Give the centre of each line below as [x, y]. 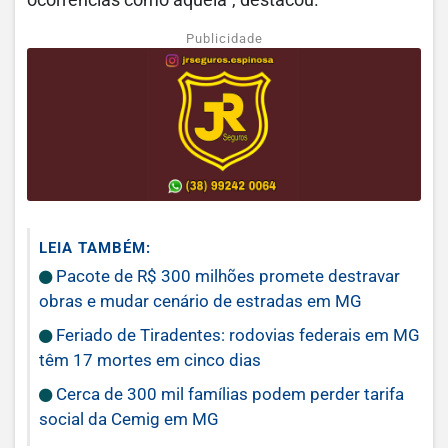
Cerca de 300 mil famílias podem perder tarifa [228, 394]
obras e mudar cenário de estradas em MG [200, 301]
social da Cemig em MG [129, 419]
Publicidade [224, 38]
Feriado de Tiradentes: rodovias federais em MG [236, 335]
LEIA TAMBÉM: [95, 248]
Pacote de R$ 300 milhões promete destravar [226, 276]
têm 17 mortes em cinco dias [150, 360]
